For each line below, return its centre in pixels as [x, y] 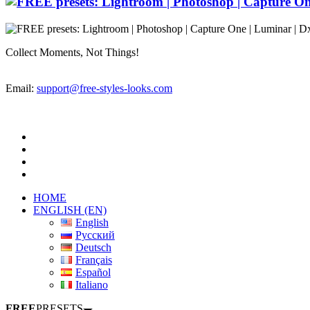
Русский [95, 235]
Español [93, 272]
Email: [21, 88]
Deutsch [93, 247]
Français [93, 259]
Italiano [91, 284]
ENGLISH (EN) [70, 210]
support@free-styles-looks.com [104, 88]
